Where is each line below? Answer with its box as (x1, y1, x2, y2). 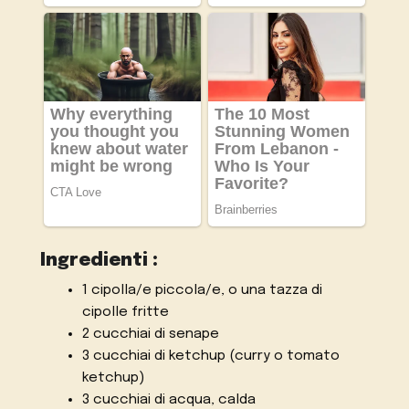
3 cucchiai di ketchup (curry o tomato (81, 349, 340, 364)
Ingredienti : (40, 252, 159, 271)
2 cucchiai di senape (81, 327, 219, 342)
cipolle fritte (81, 305, 169, 320)
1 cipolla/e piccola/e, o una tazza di (81, 283, 322, 299)
